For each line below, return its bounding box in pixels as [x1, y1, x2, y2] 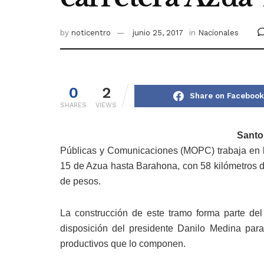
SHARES [60, 101, 87, 110]
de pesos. [60, 176, 101, 187]
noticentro [71, 28, 111, 38]
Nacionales [198, 28, 239, 38]
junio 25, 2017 [133, 28, 183, 38]
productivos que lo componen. [60, 239, 186, 249]
